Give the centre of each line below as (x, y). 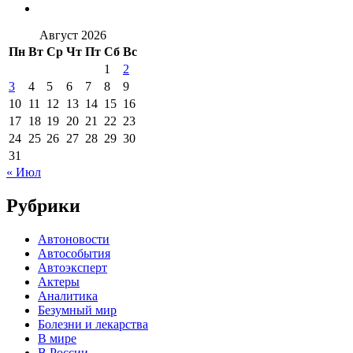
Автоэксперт (72, 267)
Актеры (59, 281)
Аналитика (68, 295)
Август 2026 (73, 35)
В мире (57, 338)
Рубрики (43, 205)
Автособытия (74, 253)
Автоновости (74, 239)
